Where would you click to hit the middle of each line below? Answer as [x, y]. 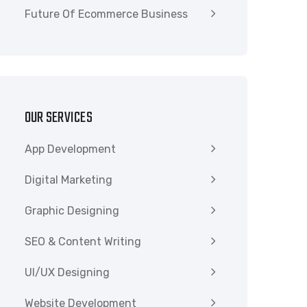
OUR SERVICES [59, 118]
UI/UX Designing [67, 272]
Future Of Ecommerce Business [106, 14]
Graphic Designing [72, 211]
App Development [70, 149]
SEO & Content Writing [83, 242]
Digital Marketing [69, 180]
